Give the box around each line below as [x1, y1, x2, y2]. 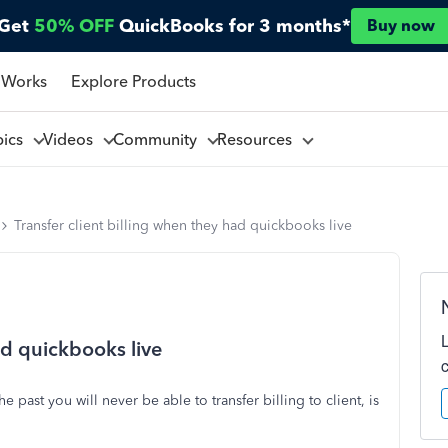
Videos [42, 129, 101, 149]
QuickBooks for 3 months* [119, 15, 351, 37]
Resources [216, 129, 300, 149]
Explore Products [70, 71, 196, 91]
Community [112, 129, 205, 149]
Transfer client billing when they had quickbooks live [14, 217, 352, 234]
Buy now [367, 16, 435, 35]
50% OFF [34, 15, 114, 37]
